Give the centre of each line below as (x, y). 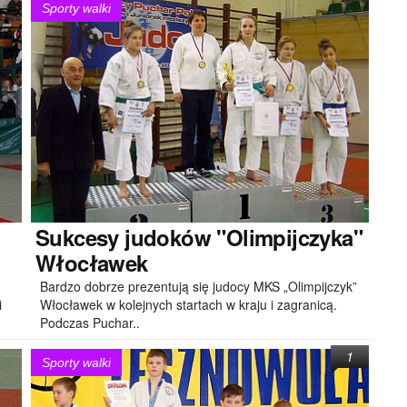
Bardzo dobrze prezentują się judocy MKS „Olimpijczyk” (199, 286)
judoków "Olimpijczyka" (241, 237)
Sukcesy (77, 237)
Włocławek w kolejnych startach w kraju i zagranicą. (189, 304)
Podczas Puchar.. (90, 322)
